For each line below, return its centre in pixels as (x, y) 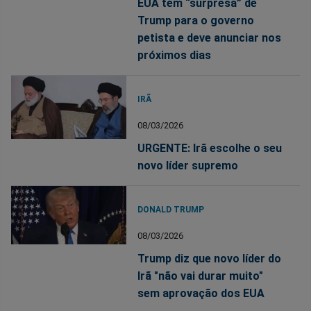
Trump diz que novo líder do (210, 258)
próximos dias (175, 55)
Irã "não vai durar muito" (201, 276)
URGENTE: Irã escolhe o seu (210, 148)
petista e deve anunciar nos (210, 37)
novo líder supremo (188, 165)
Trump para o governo (196, 20)
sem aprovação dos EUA (201, 293)
